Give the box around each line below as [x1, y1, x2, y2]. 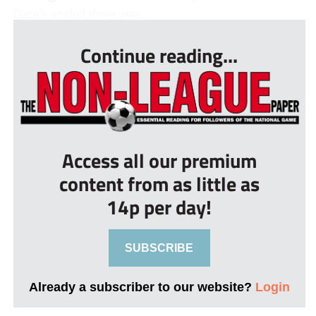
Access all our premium [61, 145, 257, 176]
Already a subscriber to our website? [28, 279, 255, 294]
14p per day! [107, 191, 212, 222]
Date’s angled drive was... [13, 3, 149, 23]
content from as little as [59, 168, 260, 199]
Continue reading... [80, 39, 238, 71]
